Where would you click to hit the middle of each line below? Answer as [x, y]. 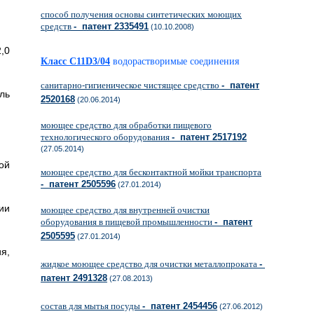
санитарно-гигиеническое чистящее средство [131, 85]
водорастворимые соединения [181, 61]
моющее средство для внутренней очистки [125, 210]
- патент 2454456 [180, 306]
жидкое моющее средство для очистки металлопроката [150, 264]
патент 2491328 [74, 278]
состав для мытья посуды [91, 306]
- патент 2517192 [209, 137]
